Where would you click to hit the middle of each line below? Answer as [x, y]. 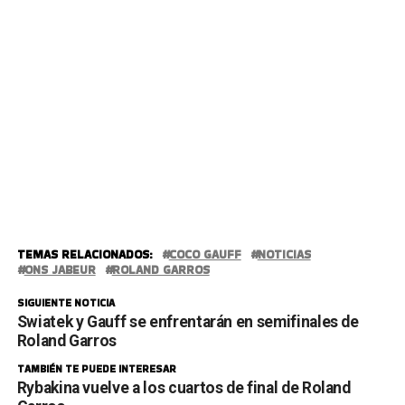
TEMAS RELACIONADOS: [85, 254]
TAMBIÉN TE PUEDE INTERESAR [96, 368]
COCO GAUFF [205, 254]
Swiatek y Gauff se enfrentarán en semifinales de [188, 321]
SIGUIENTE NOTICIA [66, 302]
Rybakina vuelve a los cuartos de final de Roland [184, 387]
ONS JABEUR [60, 269]
